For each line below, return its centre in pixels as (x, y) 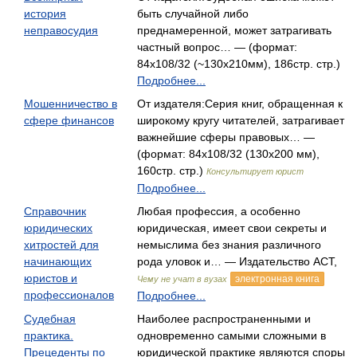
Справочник (55, 211)
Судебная (50, 319)
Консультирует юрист (255, 171)
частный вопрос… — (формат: (217, 47)
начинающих (58, 261)
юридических (58, 228)
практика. (49, 335)
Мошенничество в (71, 104)
